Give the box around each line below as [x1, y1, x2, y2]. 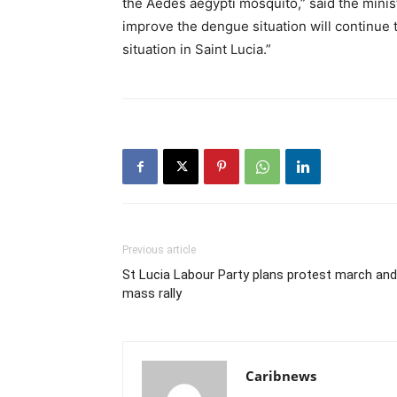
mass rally [122, 285, 182, 302]
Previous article [122, 244, 196, 257]
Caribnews [245, 367, 316, 385]
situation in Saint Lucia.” [122, 41, 271, 58]
